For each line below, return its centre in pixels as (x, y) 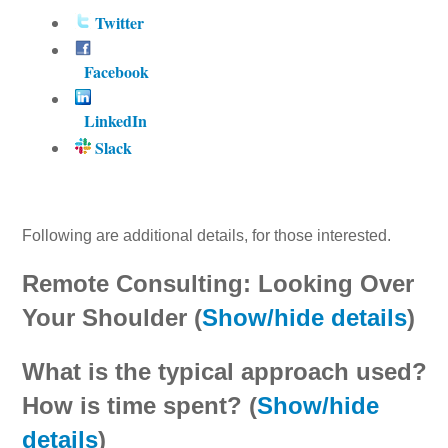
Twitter (118, 22)
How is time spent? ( (140, 405)
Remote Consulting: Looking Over (218, 283)
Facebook (117, 71)
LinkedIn (116, 120)
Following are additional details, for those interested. (209, 235)
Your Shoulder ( (112, 317)
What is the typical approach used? (225, 371)
